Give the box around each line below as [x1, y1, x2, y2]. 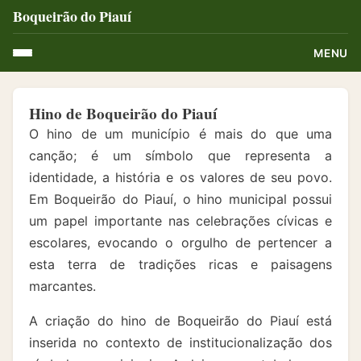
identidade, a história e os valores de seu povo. [29, 169, 332, 185]
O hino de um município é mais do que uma [29, 126, 332, 142]
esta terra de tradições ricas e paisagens [29, 256, 332, 272]
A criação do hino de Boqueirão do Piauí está [29, 313, 332, 329]
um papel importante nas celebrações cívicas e [29, 213, 332, 229]
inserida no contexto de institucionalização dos [29, 334, 332, 351]
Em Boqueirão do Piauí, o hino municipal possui [29, 191, 332, 207]
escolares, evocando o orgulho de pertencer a [29, 234, 332, 251]
